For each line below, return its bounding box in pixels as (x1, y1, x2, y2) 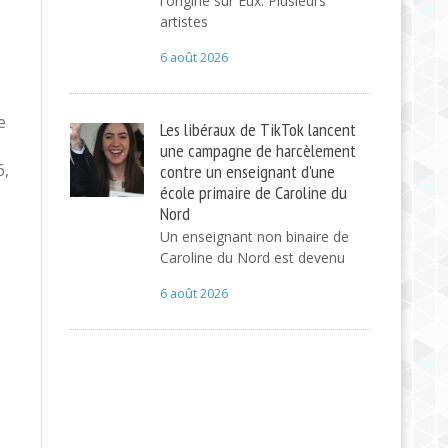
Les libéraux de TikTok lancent (159, 117, 356, 141)
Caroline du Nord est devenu (159, 248, 345, 267)
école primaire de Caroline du (159, 180, 347, 204)
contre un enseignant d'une (159, 159, 335, 183)
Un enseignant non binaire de (159, 227, 349, 246)
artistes (159, 12, 208, 31)
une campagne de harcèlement (159, 138, 356, 162)
